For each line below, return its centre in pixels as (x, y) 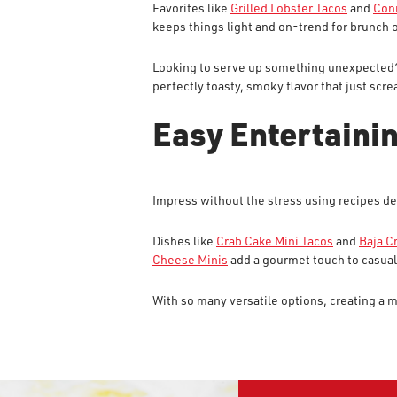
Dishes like (184, 241)
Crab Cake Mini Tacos (275, 241)
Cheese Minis (190, 259)
